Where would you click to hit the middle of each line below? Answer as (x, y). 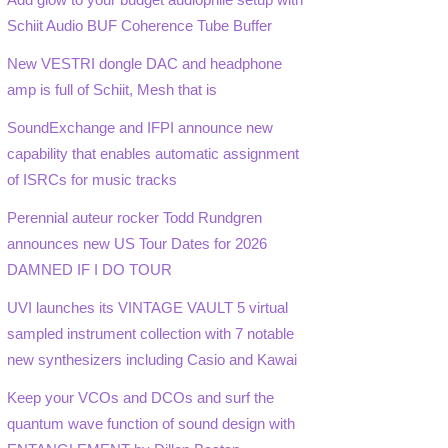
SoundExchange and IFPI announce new (140, 127)
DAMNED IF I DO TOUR (90, 269)
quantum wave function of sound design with (151, 424)
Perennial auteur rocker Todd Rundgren (135, 217)
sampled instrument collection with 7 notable (151, 334)
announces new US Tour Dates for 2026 (137, 243)
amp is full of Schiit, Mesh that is (112, 89)
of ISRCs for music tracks (92, 179)
